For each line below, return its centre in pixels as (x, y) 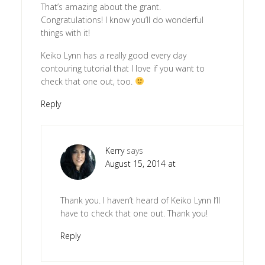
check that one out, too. (88, 81)
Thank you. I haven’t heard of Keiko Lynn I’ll (140, 200)
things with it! (65, 33)
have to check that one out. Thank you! (134, 213)
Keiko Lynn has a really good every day (113, 55)
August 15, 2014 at (140, 163)
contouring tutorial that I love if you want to (122, 68)
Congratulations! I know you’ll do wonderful (122, 20)
